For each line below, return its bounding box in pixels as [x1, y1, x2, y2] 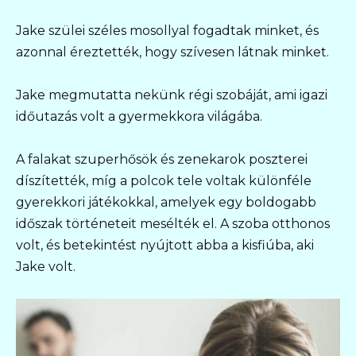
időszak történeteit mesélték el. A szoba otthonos [16, 215, 330, 231]
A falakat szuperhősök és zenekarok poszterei [16, 151, 308, 167]
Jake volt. [16, 258, 75, 274]
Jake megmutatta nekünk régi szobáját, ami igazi [16, 87, 327, 103]
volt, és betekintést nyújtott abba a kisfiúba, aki [16, 237, 314, 253]
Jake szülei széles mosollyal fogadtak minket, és [16, 22, 319, 38]
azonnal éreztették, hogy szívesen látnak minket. [16, 44, 329, 60]
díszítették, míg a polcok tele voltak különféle [16, 172, 311, 188]
